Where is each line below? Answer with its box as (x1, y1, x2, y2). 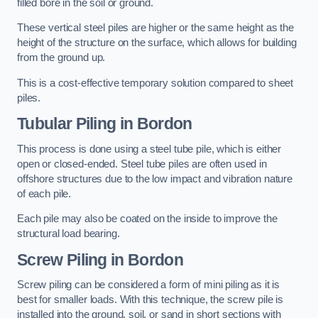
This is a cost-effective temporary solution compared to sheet (17, 77, 294, 89)
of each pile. (17, 187, 72, 199)
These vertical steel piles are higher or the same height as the (17, 22, 294, 34)
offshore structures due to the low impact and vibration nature (17, 172, 292, 185)
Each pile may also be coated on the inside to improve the (17, 213, 278, 225)
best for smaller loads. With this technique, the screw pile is (17, 294, 283, 306)
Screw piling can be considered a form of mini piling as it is (17, 279, 280, 291)
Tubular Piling (17, 114, 116, 133)
